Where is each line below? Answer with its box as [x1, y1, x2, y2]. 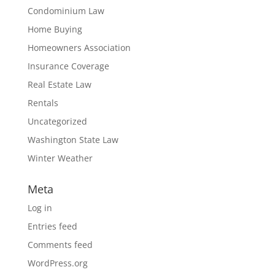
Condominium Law [27, 4, 104, 17]
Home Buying [27, 23, 82, 35]
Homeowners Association [27, 41, 131, 53]
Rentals [27, 96, 58, 109]
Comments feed [27, 238, 93, 250]
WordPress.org [27, 257, 88, 269]
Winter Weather [27, 152, 93, 164]
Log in [27, 201, 52, 214]
